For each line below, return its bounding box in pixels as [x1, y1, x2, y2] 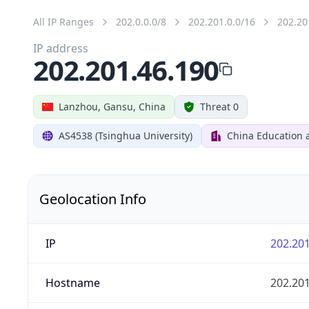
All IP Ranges [33, 14, 94, 28]
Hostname [45, 275, 100, 290]
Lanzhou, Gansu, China [59, 99, 166, 113]
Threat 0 [200, 99, 239, 113]
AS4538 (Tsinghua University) [59, 128, 192, 142]
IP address [33, 40, 88, 56]
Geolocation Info [39, 189, 146, 208]
